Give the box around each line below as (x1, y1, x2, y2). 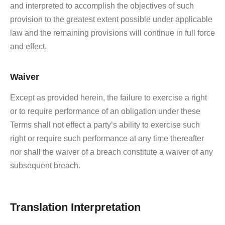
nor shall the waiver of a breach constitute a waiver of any (10, 147, 213, 156)
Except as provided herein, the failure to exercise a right (10, 93, 207, 102)
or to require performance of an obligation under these (10, 106, 200, 116)
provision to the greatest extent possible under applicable (10, 15, 212, 24)
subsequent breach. (10, 161, 80, 170)
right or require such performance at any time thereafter (10, 134, 204, 143)
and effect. (10, 42, 47, 51)
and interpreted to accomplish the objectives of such (10, 1, 194, 10)
